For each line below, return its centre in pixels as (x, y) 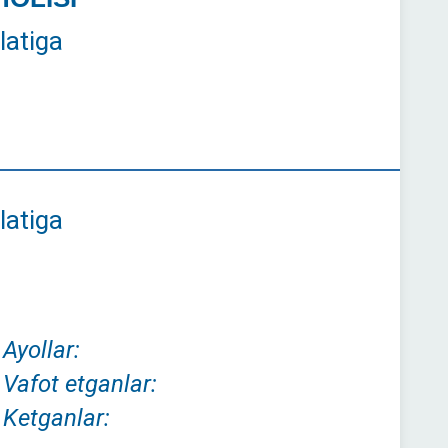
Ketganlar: (56, 418)
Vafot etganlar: (79, 384)
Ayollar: (41, 350)
